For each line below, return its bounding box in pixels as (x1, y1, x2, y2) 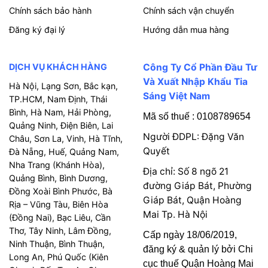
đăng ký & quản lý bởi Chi (143, 244, 253, 255)
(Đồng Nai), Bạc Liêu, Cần (9, 212, 111, 223)
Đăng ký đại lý (9, 25, 65, 35)
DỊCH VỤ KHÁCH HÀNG (9, 62, 107, 72)
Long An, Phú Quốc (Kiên (9, 252, 108, 263)
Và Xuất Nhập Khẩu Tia (143, 76, 248, 88)
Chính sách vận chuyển (143, 5, 234, 16)
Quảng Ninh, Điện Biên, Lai (9, 120, 113, 131)
